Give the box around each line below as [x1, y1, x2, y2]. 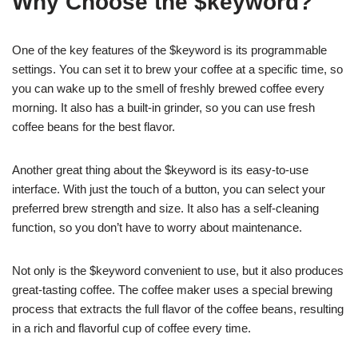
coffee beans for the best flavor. [12, 119, 175, 133]
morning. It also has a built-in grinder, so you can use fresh [12, 100, 315, 114]
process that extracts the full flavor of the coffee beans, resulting [12, 301, 344, 316]
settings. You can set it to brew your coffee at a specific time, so [12, 62, 343, 76]
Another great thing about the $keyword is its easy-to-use [12, 162, 308, 177]
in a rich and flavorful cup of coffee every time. [12, 320, 251, 335]
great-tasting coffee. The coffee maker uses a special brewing [12, 282, 332, 296]
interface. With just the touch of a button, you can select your [12, 181, 325, 196]
